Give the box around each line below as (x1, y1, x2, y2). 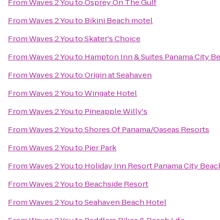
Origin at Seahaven (84, 70, 152, 80)
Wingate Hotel (84, 88, 137, 98)
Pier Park (84, 142, 116, 153)
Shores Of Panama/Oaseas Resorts (84, 124, 209, 135)
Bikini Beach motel (84, 15, 153, 26)
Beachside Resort (84, 179, 148, 189)
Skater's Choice (84, 33, 140, 44)
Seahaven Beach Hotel (84, 197, 166, 207)
